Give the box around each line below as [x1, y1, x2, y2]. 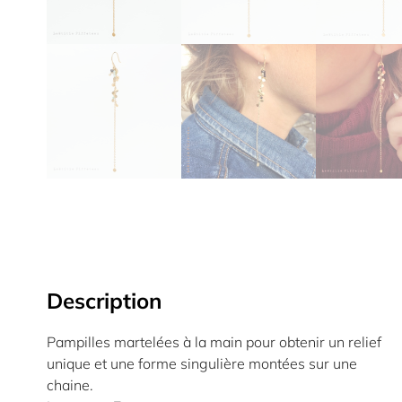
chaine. [47, 376, 93, 394]
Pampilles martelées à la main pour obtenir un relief [47, 333, 381, 351]
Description [47, 287, 162, 314]
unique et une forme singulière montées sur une [47, 354, 357, 372]
